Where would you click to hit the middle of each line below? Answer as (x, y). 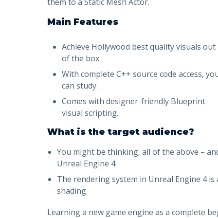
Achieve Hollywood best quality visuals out (139, 46)
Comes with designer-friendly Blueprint (134, 101)
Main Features (83, 22)
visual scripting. (90, 113)
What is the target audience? (121, 132)
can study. (80, 85)
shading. (72, 191)
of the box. (81, 58)
